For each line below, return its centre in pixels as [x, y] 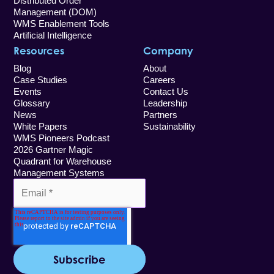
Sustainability [169, 126]
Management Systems [59, 173]
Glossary [32, 103]
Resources [39, 50]
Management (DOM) [55, 12]
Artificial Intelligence [53, 35]
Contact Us [166, 91]
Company [168, 50]
